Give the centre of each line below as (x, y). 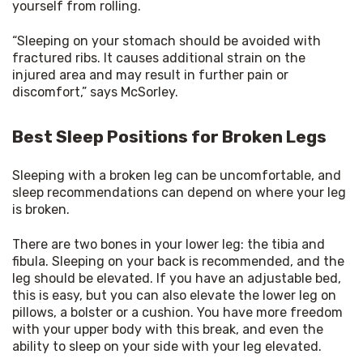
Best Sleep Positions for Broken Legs (169, 136)
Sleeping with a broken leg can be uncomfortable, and (177, 175)
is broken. (41, 209)
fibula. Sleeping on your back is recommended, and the (178, 261)
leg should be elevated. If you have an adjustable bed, (177, 278)
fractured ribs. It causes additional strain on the (159, 58)
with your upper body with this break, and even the (168, 329)
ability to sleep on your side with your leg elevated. (167, 346)
